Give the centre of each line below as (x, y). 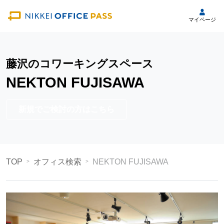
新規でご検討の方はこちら (66, 109)
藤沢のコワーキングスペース (80, 64)
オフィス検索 (57, 162)
